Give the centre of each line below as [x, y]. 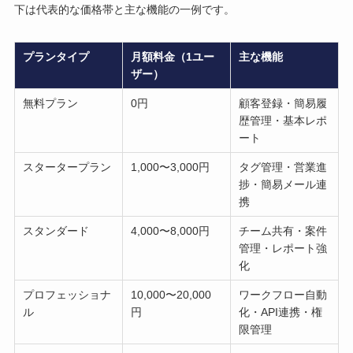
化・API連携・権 [281, 312]
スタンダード [56, 230]
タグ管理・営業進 [283, 167]
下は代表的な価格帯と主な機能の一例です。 [124, 9]
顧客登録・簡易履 [283, 103]
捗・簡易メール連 [283, 184]
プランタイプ [56, 56]
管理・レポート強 [283, 248]
